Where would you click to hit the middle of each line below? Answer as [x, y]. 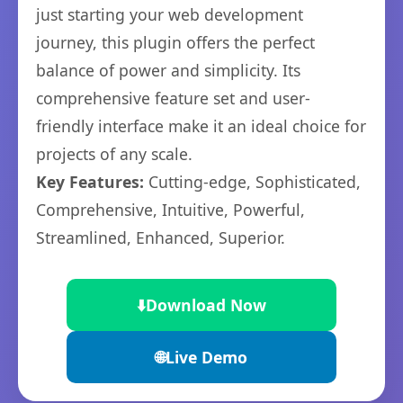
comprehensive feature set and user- [173, 98]
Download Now [206, 305]
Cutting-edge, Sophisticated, [252, 182]
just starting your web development [170, 14]
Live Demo [206, 357]
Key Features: [90, 182]
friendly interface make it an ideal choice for [201, 126]
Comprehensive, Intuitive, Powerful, [170, 210]
